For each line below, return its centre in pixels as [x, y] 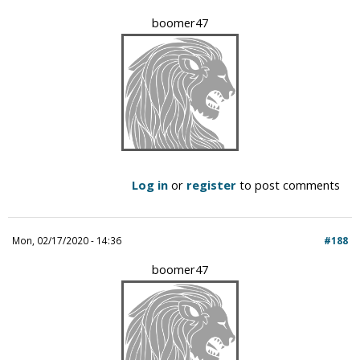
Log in [150, 184]
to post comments [288, 184]
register [211, 184]
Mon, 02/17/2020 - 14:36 [67, 240]
